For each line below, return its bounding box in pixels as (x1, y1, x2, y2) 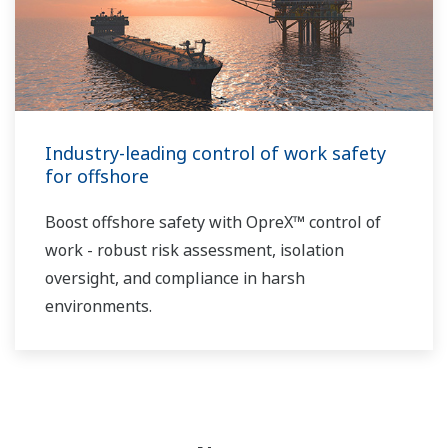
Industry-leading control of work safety (45, 141, 386, 166)
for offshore (45, 164, 149, 189)
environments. (45, 295, 152, 318)
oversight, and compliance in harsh (45, 267, 305, 290)
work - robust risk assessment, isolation (45, 239, 344, 262)
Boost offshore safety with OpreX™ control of (45, 211, 381, 234)
